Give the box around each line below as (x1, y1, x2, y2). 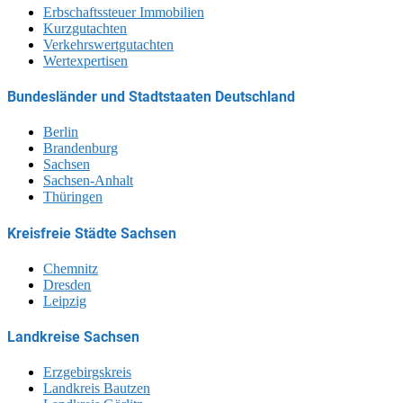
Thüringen (43, 189, 103, 205)
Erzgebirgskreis (43, 364, 131, 381)
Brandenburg (43, 140, 118, 157)
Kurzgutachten (43, 20, 127, 36)
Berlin (43, 124, 78, 140)
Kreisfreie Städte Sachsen (7, 224, 176, 242)
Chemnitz (43, 260, 98, 276)
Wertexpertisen (43, 52, 128, 68)
